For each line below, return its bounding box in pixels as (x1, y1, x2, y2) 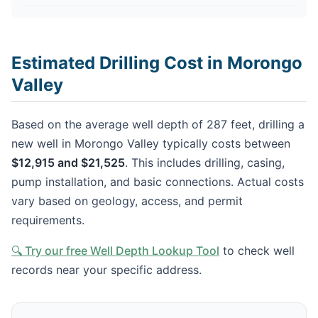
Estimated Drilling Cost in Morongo (11, 52, 302, 73)
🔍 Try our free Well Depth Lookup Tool (11, 243, 219, 258)
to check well (219, 243, 295, 258)
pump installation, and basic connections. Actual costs (11, 174, 304, 189)
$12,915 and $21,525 (11, 155, 125, 170)
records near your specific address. (11, 262, 202, 277)
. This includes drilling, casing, (125, 155, 285, 170)
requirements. (11, 212, 84, 227)
